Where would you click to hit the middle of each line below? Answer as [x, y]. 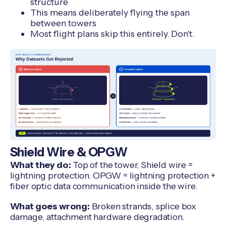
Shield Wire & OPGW [69, 152]
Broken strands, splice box [143, 206]
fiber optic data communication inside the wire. [103, 186]
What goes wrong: [50, 206]
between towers [63, 23]
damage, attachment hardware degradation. [97, 217]
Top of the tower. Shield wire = [132, 164]
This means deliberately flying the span [110, 13]
